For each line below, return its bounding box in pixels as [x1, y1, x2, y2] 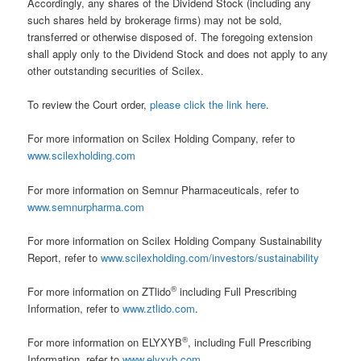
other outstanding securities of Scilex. [27, 63, 205, 79]
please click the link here [150, 97, 267, 113]
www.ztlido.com [122, 300, 196, 316]
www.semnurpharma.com [27, 198, 145, 214]
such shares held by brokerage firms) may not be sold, [27, 12, 283, 28]
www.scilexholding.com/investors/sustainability [101, 249, 320, 265]
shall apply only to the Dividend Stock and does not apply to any [27, 46, 329, 62]
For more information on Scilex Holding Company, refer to [27, 131, 296, 147]
